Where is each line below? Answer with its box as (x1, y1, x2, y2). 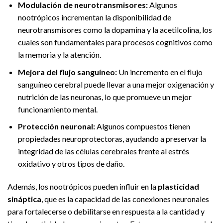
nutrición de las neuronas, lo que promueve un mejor (17, 92, 192, 102)
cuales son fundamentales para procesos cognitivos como (17, 37, 213, 47)
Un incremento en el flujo (116, 67, 203, 77)
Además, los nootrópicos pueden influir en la (7, 182, 158, 192)
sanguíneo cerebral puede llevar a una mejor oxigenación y (17, 79, 214, 89)
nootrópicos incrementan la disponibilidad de (17, 12, 171, 22)
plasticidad (158, 182, 199, 192)
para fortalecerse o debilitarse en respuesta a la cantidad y (7, 207, 205, 217)
